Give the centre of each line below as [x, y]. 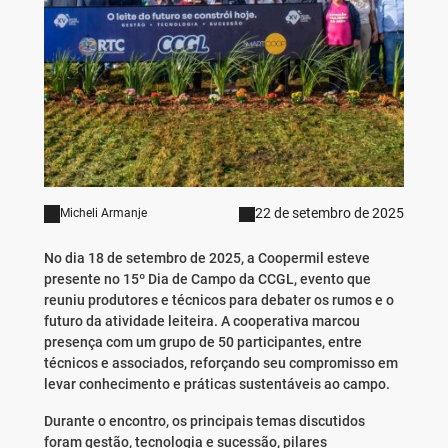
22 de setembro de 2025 [330, 213]
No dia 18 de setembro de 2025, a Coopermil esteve [206, 258]
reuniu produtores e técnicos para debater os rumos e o [218, 300]
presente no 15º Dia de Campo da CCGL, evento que [207, 279]
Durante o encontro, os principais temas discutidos [204, 421]
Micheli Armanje [103, 213]
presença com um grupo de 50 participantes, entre [202, 342]
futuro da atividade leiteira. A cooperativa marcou [201, 321]
